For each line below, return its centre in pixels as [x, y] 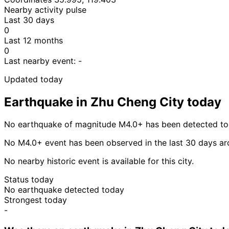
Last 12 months [33, 40]
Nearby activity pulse [45, 9]
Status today [29, 180]
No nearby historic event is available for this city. [99, 161]
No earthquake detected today [64, 190]
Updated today [33, 79]
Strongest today [36, 200]
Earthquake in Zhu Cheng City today [113, 102]
